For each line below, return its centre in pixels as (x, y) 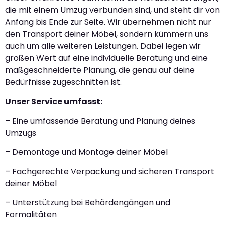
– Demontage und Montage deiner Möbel (86, 152)
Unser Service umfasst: (54, 101)
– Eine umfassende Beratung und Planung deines (100, 121)
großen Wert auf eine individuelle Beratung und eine (106, 58)
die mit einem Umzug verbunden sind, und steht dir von (113, 10)
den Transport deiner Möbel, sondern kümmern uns (107, 34)
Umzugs (21, 133)
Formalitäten (31, 215)
